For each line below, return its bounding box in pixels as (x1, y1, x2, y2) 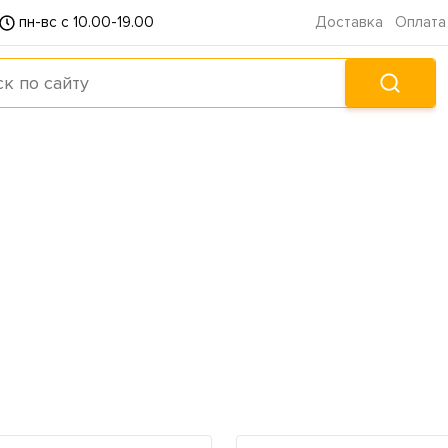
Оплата (395, 13, 446, 32)
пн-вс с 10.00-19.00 (19, 13, 154, 32)
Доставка (315, 13, 383, 32)
